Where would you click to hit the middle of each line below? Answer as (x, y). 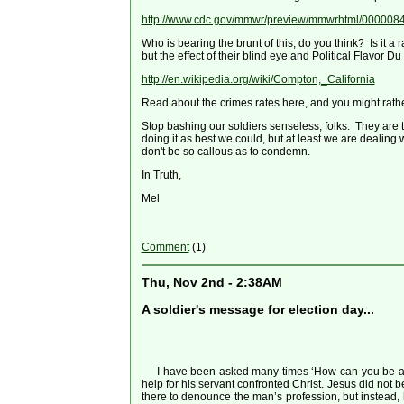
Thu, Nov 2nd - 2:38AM (211, 282)
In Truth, (161, 175)
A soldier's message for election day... (257, 310)
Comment (165, 248)
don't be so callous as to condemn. (225, 152)
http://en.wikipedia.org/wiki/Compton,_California (258, 80)
